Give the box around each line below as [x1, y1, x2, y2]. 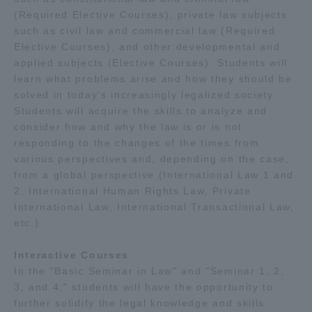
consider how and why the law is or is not [14, 121, 242, 132]
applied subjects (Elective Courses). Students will [14, 57, 288, 68]
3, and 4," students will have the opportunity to [14, 281, 274, 292]
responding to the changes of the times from [14, 137, 260, 148]
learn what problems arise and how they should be [14, 73, 292, 84]
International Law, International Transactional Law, [14, 201, 295, 212]
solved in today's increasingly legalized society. [14, 89, 277, 100]
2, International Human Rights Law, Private [14, 185, 251, 196]
